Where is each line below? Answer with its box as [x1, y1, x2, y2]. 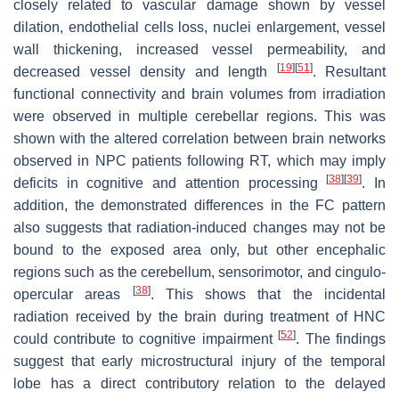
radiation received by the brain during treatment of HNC [13, 308, 386, 324]
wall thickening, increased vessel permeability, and [13, 41, 386, 57]
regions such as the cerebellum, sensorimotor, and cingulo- [13, 264, 386, 280]
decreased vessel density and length [13, 63, 277, 79]
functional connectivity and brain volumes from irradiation [13, 85, 386, 102]
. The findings [296, 330, 387, 346]
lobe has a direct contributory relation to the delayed [13, 375, 386, 391]
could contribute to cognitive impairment [13, 330, 279, 346]
